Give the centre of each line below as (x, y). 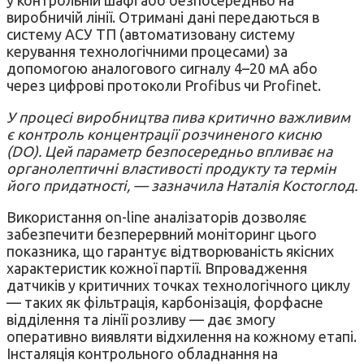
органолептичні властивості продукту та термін (171, 169)
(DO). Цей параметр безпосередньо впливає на (169, 152)
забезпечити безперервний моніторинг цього (162, 234)
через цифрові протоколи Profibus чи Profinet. (164, 86)
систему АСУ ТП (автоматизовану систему (151, 35)
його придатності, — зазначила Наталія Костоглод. (182, 186)
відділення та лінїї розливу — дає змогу (141, 320)
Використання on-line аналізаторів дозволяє (157, 217)
